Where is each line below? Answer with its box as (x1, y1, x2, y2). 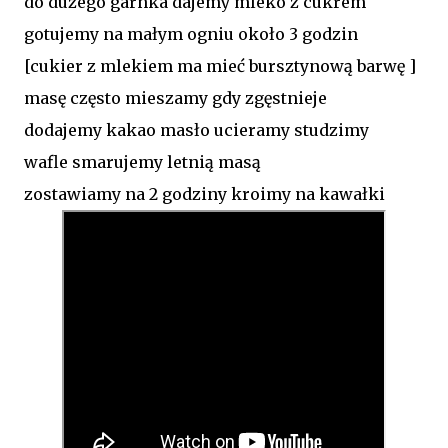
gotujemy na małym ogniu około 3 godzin (24, 23, 358, 44)
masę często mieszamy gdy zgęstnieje (24, 87, 331, 108)
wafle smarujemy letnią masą (24, 151, 265, 172)
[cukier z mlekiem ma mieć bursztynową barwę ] (24, 55, 416, 76)
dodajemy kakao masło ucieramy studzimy (24, 119, 369, 140)
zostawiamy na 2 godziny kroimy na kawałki (24, 183, 385, 204)
